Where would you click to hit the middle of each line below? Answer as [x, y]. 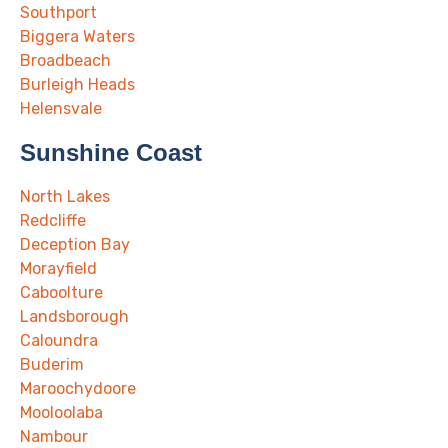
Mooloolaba [61, 413]
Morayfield [58, 269]
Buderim [52, 365]
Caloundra [59, 341]
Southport [58, 13]
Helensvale [61, 109]
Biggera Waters [77, 37]
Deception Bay [75, 245]
